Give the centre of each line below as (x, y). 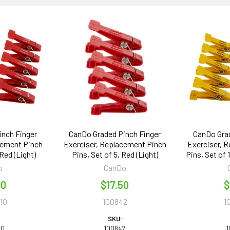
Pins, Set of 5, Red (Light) (115, 154)
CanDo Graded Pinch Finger (115, 133)
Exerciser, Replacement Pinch (115, 144)
